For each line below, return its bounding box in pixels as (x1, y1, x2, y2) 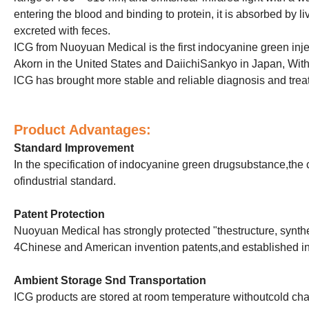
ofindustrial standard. (14, 175, 116, 188)
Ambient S (14, 275, 68, 287)
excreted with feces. (14, 25, 110, 37)
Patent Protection (14, 208, 105, 221)
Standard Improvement (14, 142, 134, 154)
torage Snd (68, 275, 126, 287)
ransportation (135, 275, 206, 287)
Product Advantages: (14, 122, 151, 138)
